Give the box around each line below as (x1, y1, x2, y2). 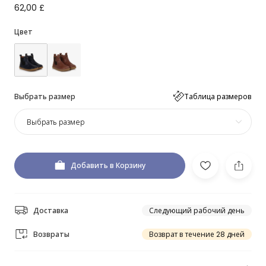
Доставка (33, 205, 68, 216)
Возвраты (33, 229, 69, 239)
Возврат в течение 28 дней (149, 229, 245, 239)
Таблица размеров (184, 91, 252, 102)
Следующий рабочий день (149, 205, 245, 216)
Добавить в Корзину (71, 160, 145, 170)
